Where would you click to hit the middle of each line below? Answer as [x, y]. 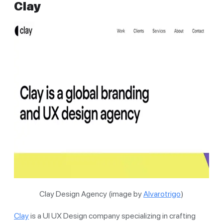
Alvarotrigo [162, 194]
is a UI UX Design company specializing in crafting [112, 216]
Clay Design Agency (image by [91, 194]
